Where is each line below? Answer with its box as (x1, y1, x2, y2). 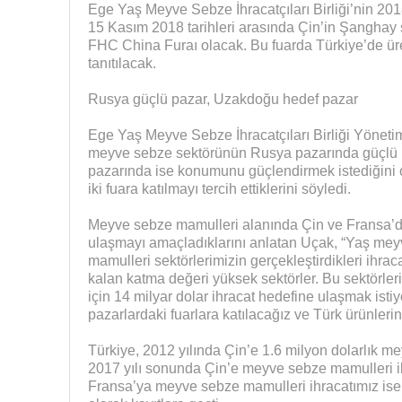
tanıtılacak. (87, 55, 156, 71)
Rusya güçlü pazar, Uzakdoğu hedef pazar (87, 91, 358, 107)
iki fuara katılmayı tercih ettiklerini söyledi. (87, 180, 351, 197)
